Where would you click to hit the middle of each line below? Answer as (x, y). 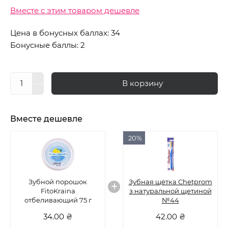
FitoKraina (58, 191)
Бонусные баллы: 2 (48, 45)
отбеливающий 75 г (58, 200)
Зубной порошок (58, 182)
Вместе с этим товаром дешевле (75, 10)
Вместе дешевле (46, 119)
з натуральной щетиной (170, 191)
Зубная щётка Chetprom (170, 182)
